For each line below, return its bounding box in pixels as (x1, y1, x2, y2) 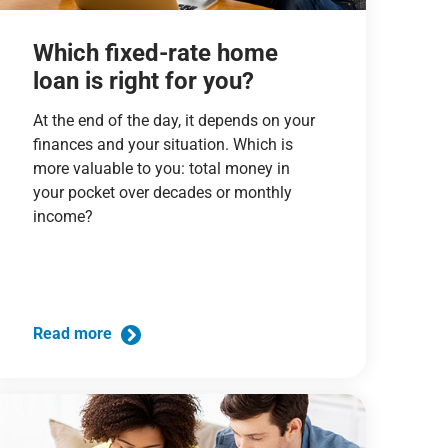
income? (32, 206, 93, 226)
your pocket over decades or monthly (32, 182, 292, 202)
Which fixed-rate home (32, 38, 278, 67)
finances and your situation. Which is (32, 134, 293, 154)
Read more (32, 324, 116, 344)
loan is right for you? (32, 66, 254, 95)
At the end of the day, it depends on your (32, 110, 315, 130)
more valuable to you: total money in (32, 158, 290, 178)
